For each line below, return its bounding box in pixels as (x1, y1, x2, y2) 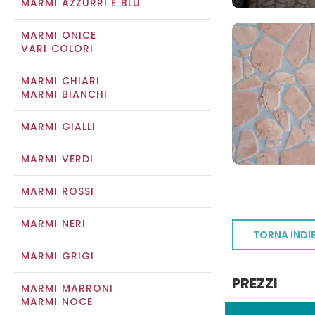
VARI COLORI (21, 41, 94, 56)
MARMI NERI (21, 217, 86, 231)
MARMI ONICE (21, 28, 97, 42)
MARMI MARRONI (21, 281, 114, 295)
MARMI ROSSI (21, 184, 95, 198)
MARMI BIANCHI (21, 87, 108, 101)
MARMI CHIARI (21, 74, 101, 88)
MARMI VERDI (21, 152, 94, 166)
